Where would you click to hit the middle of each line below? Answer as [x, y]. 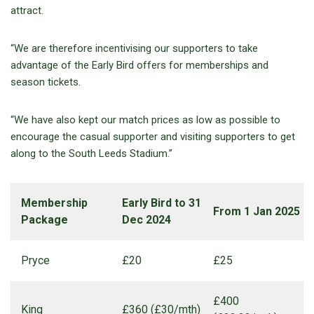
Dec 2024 [146, 220]
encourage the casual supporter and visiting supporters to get [153, 137]
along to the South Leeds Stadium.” [91, 154]
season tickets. [46, 82]
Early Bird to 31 [162, 203]
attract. [27, 11]
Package [45, 220]
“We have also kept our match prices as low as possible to [145, 120]
